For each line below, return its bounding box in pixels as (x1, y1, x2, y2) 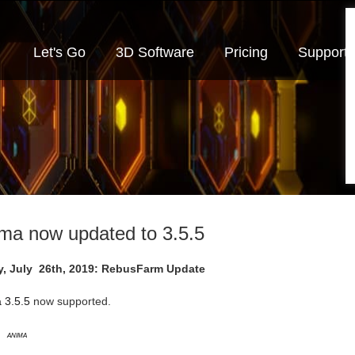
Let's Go (33, 44, 86, 60)
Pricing (224, 44, 268, 60)
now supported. (32, 295, 111, 307)
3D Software (116, 44, 194, 60)
